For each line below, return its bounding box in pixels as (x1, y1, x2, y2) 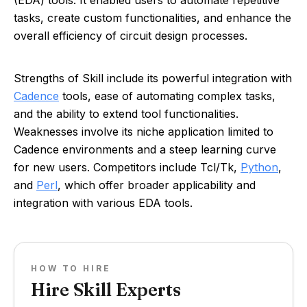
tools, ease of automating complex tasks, (59, 89, 275, 103)
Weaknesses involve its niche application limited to (14, 125, 273, 138)
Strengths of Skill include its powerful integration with (14, 71, 292, 85)
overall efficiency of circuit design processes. (14, 29, 247, 42)
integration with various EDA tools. (14, 196, 193, 210)
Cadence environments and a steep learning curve (14, 143, 276, 156)
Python (241, 160, 278, 174)
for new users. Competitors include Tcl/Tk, (14, 160, 241, 174)
